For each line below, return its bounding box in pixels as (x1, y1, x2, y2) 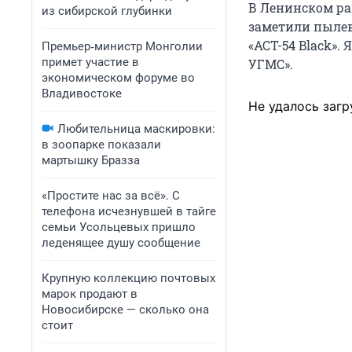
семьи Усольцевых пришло (42, 220, 196, 234)
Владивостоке (42, 86, 122, 101)
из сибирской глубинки (42, 4, 172, 18)
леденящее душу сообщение (42, 236, 200, 250)
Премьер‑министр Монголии (42, 39, 203, 53)
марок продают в (42, 287, 137, 301)
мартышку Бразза (42, 153, 140, 167)
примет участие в (42, 55, 139, 69)
